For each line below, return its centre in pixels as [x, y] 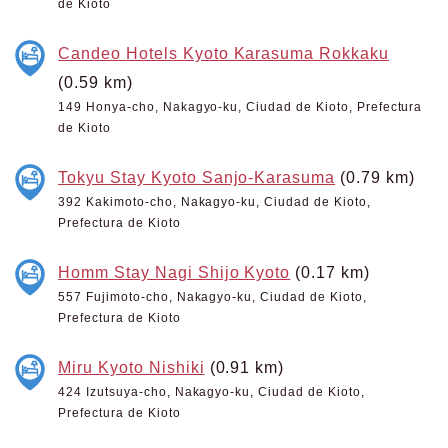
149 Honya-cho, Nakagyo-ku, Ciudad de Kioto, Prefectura [240, 107]
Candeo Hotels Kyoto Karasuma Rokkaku [223, 53]
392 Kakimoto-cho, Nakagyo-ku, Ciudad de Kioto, [214, 202]
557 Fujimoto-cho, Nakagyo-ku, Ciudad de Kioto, [212, 297]
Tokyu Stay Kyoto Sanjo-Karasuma [197, 177]
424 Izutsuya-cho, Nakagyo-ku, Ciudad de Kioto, [211, 392]
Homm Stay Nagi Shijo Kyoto [174, 272]
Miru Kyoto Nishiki [131, 367]
